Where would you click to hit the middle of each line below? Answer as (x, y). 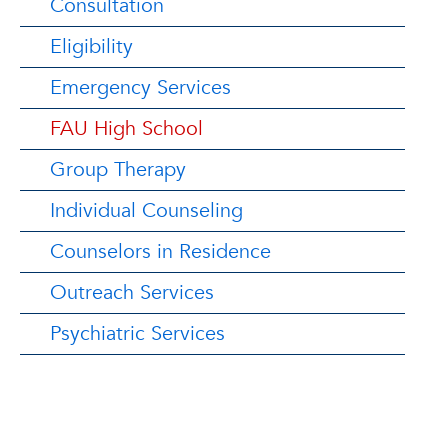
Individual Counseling (146, 210)
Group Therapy (118, 169)
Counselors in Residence (160, 251)
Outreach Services (132, 292)
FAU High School (126, 128)
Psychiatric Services (137, 333)
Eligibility (91, 46)
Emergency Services (140, 87)
